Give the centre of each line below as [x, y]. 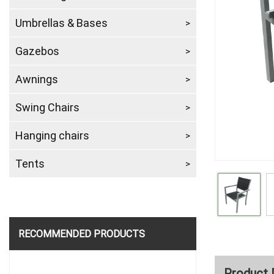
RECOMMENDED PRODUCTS [82, 233]
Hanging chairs [52, 135]
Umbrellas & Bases [61, 23]
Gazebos [37, 51]
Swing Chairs [47, 107]
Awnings [37, 79]
